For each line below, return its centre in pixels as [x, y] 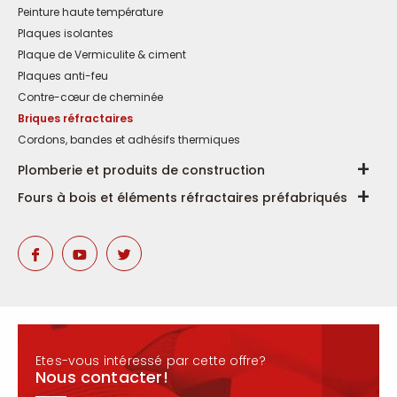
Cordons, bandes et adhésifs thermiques [129, 140]
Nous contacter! [102, 377]
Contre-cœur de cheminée [90, 97]
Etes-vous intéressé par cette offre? [151, 361]
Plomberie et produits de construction [141, 170]
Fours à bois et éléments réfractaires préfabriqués [183, 198]
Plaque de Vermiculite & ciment [102, 54]
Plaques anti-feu [63, 76]
